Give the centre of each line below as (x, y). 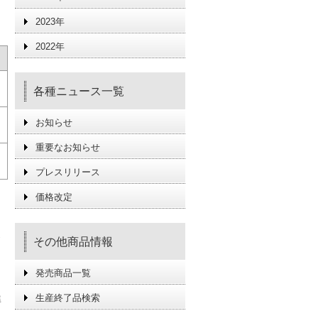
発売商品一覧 (63, 273)
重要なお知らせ (68, 147)
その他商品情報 (73, 242)
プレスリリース (68, 172)
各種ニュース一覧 (79, 91)
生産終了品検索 (68, 298)
